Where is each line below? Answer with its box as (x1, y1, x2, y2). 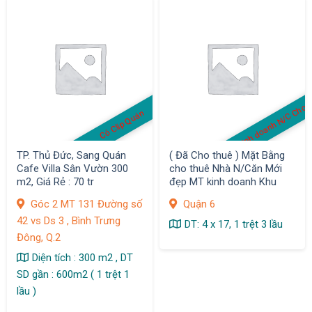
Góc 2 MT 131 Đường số (27, 197, 143, 210)
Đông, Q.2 (16, 231, 61, 244)
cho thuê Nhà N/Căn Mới (169, 162, 282, 175)
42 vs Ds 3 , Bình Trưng (16, 214, 120, 227)
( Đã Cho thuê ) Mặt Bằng (169, 149, 285, 162)
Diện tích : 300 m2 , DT (31, 251, 133, 264)
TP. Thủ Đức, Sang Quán (16, 149, 126, 162)
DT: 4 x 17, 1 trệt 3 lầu (184, 217, 283, 231)
